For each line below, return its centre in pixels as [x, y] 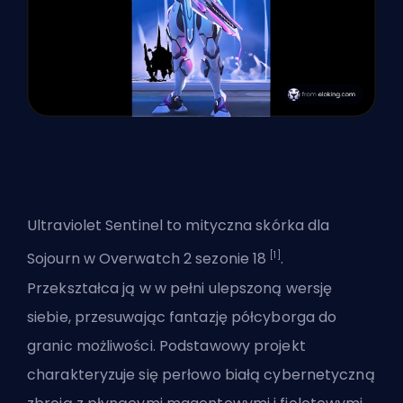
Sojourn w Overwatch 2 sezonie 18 [149, 259]
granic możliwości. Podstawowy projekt [166, 345]
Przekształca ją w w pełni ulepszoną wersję [180, 288]
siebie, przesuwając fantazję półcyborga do [182, 317]
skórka [282, 226]
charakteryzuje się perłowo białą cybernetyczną [201, 374]
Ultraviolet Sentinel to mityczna [142, 226]
